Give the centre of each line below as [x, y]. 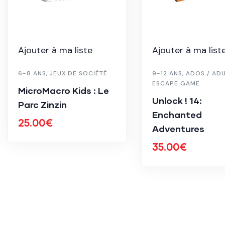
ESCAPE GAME [176, 84]
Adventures [178, 129]
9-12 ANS [167, 74]
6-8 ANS [32, 74]
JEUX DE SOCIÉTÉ [79, 74]
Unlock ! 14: [177, 101]
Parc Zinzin [42, 105]
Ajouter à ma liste [55, 50]
